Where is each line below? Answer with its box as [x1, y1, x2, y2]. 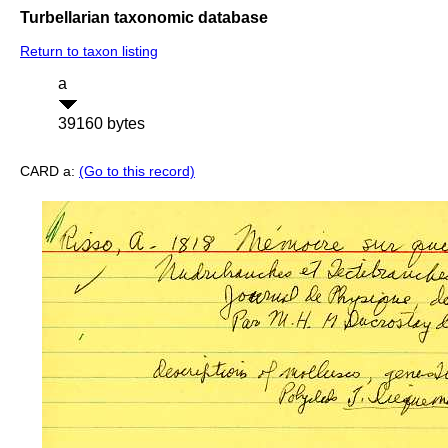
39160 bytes [58, 115, 145, 133]
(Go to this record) [79, 163, 195, 180]
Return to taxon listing [20, 43, 158, 60]
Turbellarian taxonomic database [20, 8, 268, 26]
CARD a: [20, 163, 79, 180]
